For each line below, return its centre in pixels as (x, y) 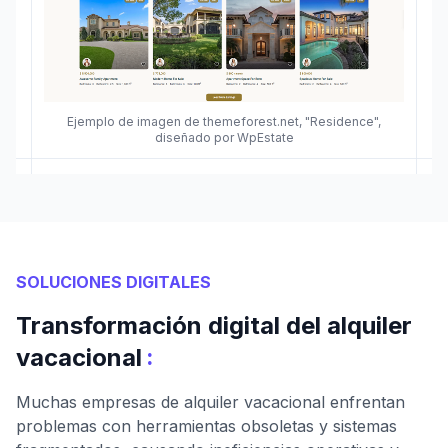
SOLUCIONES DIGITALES (113, 282)
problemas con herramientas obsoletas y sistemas (206, 426)
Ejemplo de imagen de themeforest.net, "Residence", (224, 122)
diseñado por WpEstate (224, 138)
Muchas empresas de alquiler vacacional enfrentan (210, 402)
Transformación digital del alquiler (214, 326)
